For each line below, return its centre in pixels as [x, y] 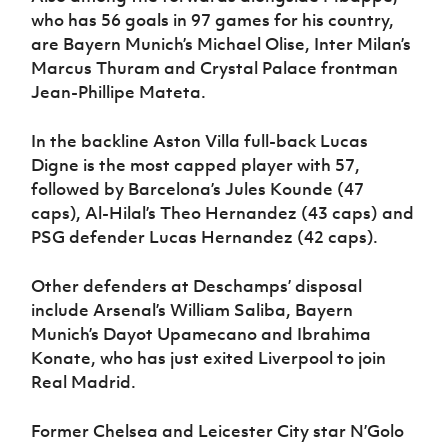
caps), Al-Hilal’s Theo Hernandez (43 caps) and [223, 213]
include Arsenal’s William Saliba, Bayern [192, 310]
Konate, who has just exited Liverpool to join [209, 358]
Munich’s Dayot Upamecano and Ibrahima [201, 334]
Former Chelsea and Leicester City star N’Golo [218, 431]
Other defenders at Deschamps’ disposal [197, 286]
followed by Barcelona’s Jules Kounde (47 [198, 189]
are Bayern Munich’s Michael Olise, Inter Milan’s [221, 44]
